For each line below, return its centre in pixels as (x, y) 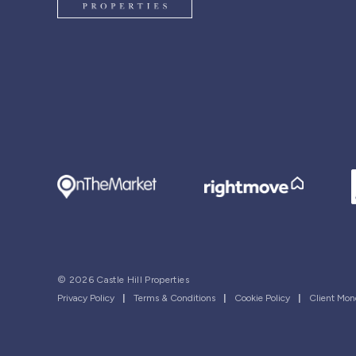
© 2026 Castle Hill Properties (123, 280)
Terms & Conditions (174, 298)
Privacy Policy (86, 298)
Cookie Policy (262, 298)
